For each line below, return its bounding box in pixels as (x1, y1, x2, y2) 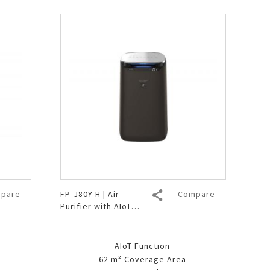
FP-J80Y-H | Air (60, 188, 119, 199)
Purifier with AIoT (60, 200, 131, 212)
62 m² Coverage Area (98, 253, 186, 265)
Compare (177, 188, 215, 199)
